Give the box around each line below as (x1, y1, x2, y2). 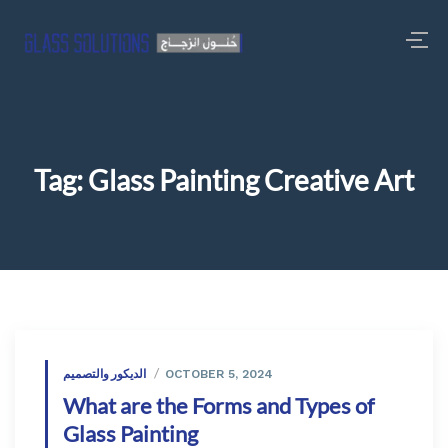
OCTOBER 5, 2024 (165, 367, 273, 381)
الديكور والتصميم (63, 366, 146, 381)
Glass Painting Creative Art (88, 163, 414, 197)
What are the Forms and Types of (63, 392, 374, 419)
